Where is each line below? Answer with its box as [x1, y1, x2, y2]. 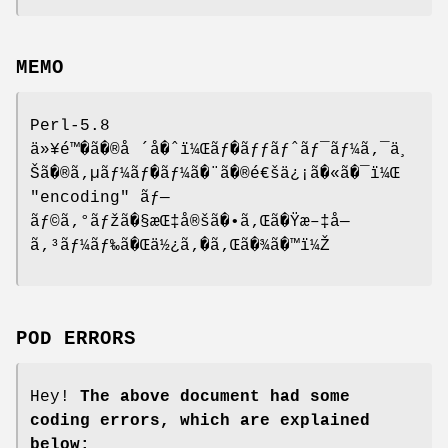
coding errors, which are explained [30, 412, 370, 431]
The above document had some [80, 388, 350, 407]
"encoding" [30, 189, 130, 208]
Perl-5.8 [30, 117, 110, 136]
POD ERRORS [16, 328, 136, 351]
